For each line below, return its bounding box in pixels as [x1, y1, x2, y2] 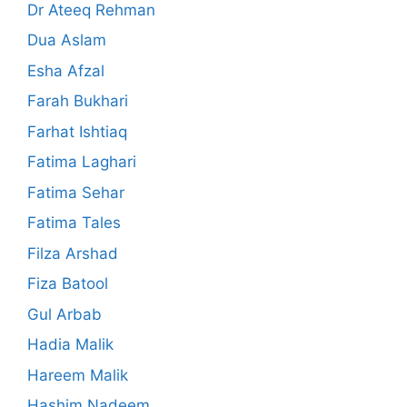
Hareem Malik [27, 365, 128, 384]
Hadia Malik [27, 335, 114, 354]
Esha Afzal [27, 61, 104, 80]
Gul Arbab [27, 304, 102, 323]
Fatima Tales [27, 213, 121, 233]
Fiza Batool [27, 274, 108, 293]
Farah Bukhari [27, 92, 128, 111]
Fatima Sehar [27, 183, 124, 202]
